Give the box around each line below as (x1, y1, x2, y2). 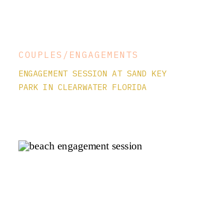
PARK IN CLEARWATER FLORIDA (18, 82, 147, 92)
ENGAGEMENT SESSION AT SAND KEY (18, 68, 166, 78)
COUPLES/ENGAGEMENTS (18, 49, 139, 61)
